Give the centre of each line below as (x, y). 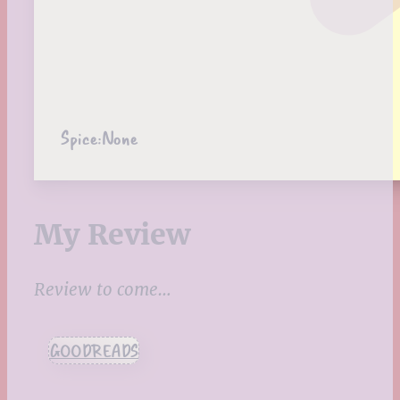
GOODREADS (94, 351)
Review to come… (103, 290)
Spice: (81, 137)
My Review (112, 234)
